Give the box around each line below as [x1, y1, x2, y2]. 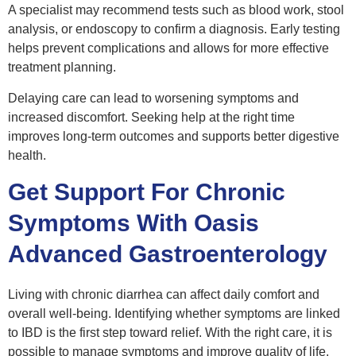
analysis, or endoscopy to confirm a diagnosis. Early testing [8, 22, 340, 37]
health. [8, 148, 46, 162]
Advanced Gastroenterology [8, 241, 327, 268]
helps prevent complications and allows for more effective [8, 41, 329, 56]
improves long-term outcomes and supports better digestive [8, 129, 339, 143]
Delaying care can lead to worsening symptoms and [8, 91, 299, 105]
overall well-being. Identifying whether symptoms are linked [8, 307, 340, 321]
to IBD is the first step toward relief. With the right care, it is [8, 326, 332, 340]
